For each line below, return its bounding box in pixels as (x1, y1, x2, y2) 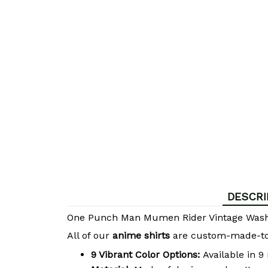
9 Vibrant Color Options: (91, 248, 200, 260)
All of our (67, 230, 112, 242)
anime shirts (112, 230, 170, 242)
